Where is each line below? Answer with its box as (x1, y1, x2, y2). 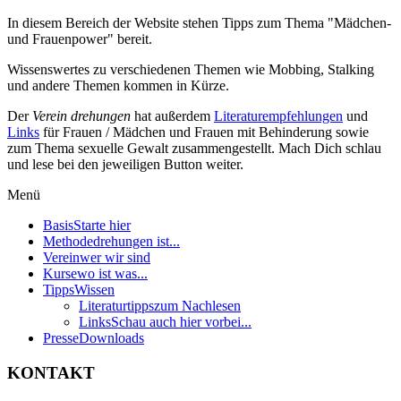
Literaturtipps (79, 297, 154, 313)
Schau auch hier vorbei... (111, 313, 252, 329)
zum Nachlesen (154, 297, 241, 313)
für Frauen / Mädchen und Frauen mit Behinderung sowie (39, 124, 369, 140)
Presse (43, 329, 79, 346)
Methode (43, 233, 93, 249)
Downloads (79, 329, 144, 346)
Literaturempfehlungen (214, 107, 343, 124)
